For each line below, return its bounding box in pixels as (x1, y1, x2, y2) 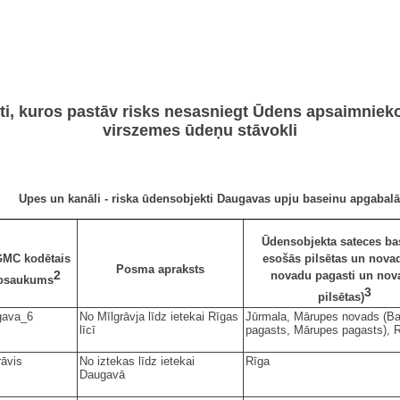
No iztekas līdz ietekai (79, 354, 195, 368)
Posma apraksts (116, 262, 204, 276)
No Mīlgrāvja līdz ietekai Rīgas (79, 309, 238, 323)
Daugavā (79, 367, 125, 381)
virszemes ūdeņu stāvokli (103, 121, 297, 139)
